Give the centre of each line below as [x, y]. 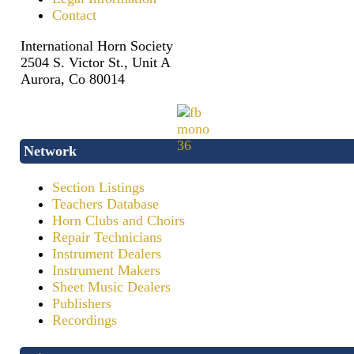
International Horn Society [97, 46]
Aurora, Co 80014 [73, 79]
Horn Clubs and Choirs [119, 221]
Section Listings [98, 188]
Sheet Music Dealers [111, 287]
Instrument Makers [106, 271]
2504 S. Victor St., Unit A [96, 63]
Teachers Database [105, 204]
